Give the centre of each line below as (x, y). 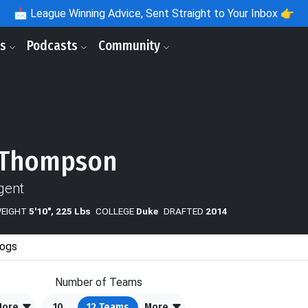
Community (131, 46)
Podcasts (54, 46)
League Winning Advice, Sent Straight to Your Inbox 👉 (161, 13)
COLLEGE (115, 211)
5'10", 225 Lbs (59, 211)
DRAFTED (184, 211)
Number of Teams (99, 283)
